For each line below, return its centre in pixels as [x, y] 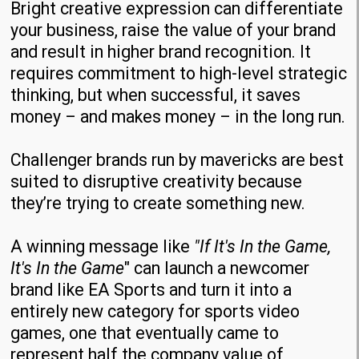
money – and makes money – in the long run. [178, 117]
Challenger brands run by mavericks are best [177, 160]
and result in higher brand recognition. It [161, 52]
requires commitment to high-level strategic [179, 74]
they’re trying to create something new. [158, 204]
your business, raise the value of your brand [173, 30]
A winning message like [103, 247]
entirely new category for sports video [155, 312]
